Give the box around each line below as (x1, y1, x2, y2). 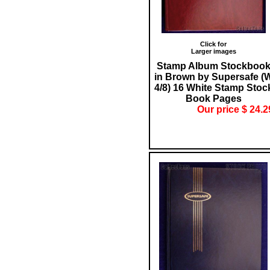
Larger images (190, 47, 236, 55)
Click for (200, 40, 227, 48)
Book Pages (185, 93, 242, 104)
